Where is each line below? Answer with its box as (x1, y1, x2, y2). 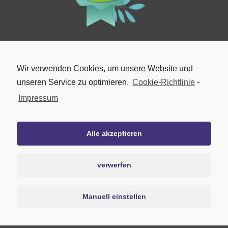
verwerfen (97, 161, 131, 169)
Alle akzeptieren (86, 129, 142, 138)
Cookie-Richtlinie (132, 78, 195, 87)
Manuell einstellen (82, 192, 146, 201)
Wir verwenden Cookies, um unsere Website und (17, 64, 193, 73)
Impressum (18, 93, 59, 102)
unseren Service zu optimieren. (17, 78, 131, 87)
